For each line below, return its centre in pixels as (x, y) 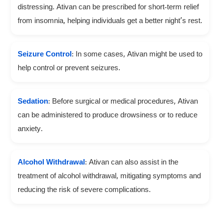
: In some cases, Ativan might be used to (137, 55)
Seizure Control (44, 55)
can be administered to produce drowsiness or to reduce (107, 116)
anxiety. (30, 130)
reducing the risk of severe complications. (84, 191)
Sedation (33, 102)
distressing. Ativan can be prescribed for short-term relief (108, 8)
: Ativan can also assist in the (131, 163)
